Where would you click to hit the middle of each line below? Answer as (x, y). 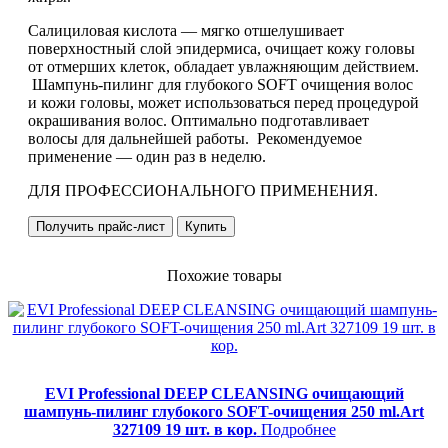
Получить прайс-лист (100, 226)
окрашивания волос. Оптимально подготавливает (198, 120)
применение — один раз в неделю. (147, 156)
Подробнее (298, 429)
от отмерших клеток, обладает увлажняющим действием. (223, 66)
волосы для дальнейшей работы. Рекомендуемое (195, 138)
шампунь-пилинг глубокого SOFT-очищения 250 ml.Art (224, 411)
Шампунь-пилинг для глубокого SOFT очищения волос (220, 84)
